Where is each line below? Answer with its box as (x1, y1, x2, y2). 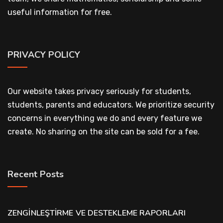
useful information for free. (7, 7, 112, 17)
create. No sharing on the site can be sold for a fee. (7, 127, 200, 136)
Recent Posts (7, 168, 64, 180)
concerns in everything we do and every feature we (7, 113, 202, 123)
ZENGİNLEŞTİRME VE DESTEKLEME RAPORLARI (7, 208, 186, 219)
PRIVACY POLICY (7, 49, 80, 61)
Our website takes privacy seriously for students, (7, 87, 191, 96)
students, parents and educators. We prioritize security (7, 100, 215, 110)
